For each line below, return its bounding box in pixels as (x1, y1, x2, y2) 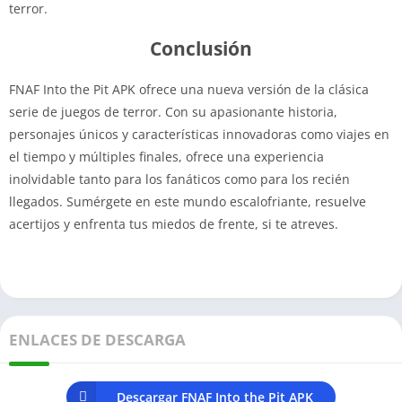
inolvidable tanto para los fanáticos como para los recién (9, 170, 350, 188)
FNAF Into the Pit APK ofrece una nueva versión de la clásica (9, 80, 369, 98)
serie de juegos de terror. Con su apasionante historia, (9, 102, 337, 120)
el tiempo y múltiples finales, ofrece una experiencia (9, 147, 324, 165)
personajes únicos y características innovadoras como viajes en (9, 125, 389, 143)
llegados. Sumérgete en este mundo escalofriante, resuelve (9, 192, 366, 210)
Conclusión (150, 35, 252, 61)
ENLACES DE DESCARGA (9, 328, 186, 350)
